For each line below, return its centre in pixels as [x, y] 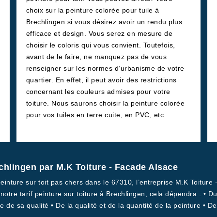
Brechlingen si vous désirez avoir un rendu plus [104, 22]
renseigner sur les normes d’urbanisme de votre [105, 68]
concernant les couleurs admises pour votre [98, 92]
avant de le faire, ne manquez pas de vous [96, 57]
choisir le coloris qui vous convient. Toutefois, [101, 45]
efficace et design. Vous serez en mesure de [99, 33]
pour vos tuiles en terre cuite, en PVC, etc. [96, 115]
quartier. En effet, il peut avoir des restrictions [101, 80]
